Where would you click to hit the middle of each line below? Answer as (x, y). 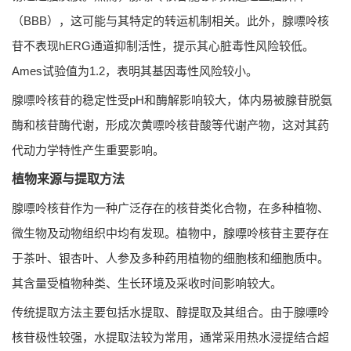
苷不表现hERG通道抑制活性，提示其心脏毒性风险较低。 (163, 45)
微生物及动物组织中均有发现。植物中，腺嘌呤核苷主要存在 (170, 233)
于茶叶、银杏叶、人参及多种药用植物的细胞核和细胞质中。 (170, 258)
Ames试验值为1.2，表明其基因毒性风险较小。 (135, 71)
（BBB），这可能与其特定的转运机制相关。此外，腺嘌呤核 (170, 20)
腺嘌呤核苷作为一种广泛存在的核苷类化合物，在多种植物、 (170, 208)
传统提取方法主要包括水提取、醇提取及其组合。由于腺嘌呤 (170, 312)
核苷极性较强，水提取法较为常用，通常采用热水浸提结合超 (170, 337)
